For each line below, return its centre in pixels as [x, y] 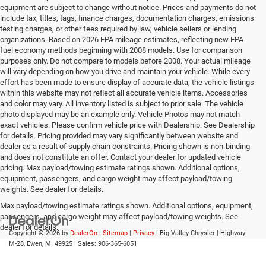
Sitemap [115, 233]
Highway [232, 233]
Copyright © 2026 [35, 233]
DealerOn [84, 233]
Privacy [144, 233]
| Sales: [85, 243]
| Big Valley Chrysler [185, 233]
